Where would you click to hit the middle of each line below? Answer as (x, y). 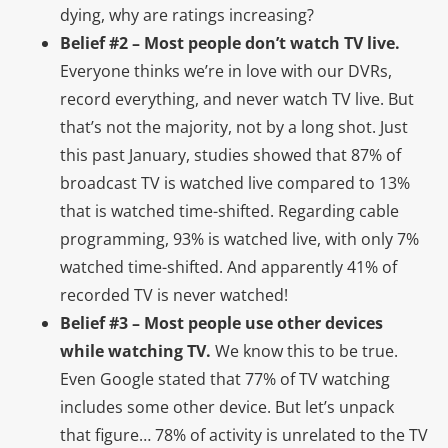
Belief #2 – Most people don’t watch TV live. (230, 42)
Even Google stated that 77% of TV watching (225, 378)
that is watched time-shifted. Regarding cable (229, 210)
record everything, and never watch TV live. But (237, 98)
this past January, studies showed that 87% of (230, 154)
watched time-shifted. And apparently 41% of (228, 266)
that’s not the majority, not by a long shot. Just (234, 126)
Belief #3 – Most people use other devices (221, 322)
